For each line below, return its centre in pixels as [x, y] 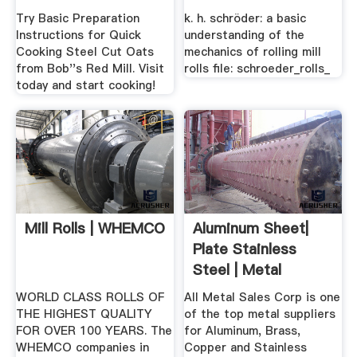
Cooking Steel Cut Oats [84, 52]
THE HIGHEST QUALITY [84, 314]
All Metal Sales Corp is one [263, 298]
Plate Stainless [245, 249]
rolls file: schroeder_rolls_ [257, 69]
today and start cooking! [85, 86]
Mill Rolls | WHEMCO [94, 228]
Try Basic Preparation [77, 19]
